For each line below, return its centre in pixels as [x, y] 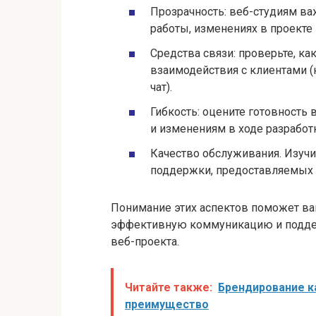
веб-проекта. [145, 242]
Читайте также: [169, 288]
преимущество [167, 305]
